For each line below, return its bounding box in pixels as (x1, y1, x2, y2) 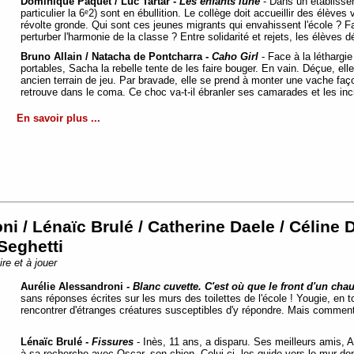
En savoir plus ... (17, 112, 100, 125)
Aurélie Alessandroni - (21, 281, 133, 293)
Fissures (92, 336, 134, 348)
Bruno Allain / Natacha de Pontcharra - (21, 51, 212, 62)
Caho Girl (212, 51, 258, 62)
